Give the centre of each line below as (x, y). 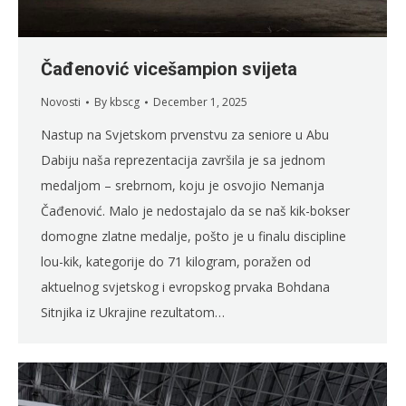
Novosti (61, 102)
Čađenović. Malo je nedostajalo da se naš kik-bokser (195, 211)
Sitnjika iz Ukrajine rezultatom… (133, 313)
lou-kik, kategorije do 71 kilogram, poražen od (176, 262)
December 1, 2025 (200, 102)
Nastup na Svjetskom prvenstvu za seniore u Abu (185, 135)
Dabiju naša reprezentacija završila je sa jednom (183, 160)
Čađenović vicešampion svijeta (169, 69)
